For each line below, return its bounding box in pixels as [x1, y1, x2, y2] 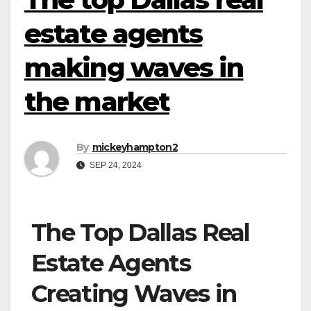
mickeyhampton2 [92, 141, 178, 154]
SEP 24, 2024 [87, 160, 142, 171]
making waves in [24, 51, 244, 84]
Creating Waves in [31, 279, 237, 309]
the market [24, 85, 170, 118]
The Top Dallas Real [31, 218, 250, 248]
